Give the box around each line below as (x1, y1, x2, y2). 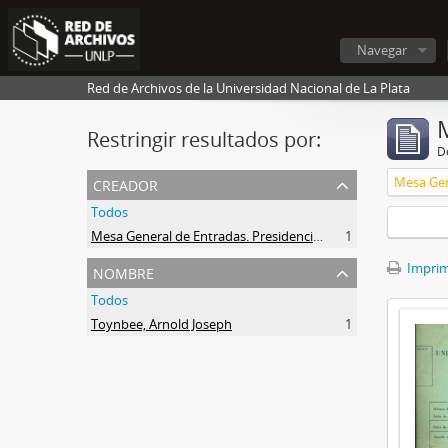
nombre (93, 258, 154, 285)
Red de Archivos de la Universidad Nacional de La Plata (87, 79, 410, 97)
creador (93, 170, 158, 197)
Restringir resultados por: (87, 126, 321, 153)
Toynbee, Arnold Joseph (91, 315, 232, 333)
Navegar (357, 41, 407, 59)
